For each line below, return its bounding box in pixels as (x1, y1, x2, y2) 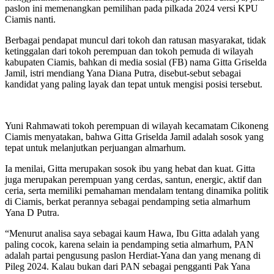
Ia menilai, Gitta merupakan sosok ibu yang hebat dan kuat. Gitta (5, 163, 255, 174)
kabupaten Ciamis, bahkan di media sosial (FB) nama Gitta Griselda (5, 56, 267, 67)
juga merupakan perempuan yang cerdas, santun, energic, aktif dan (5, 174, 262, 185)
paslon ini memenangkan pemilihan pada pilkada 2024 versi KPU (5, 2, 258, 13)
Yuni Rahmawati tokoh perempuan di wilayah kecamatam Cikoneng (5, 120, 268, 131)
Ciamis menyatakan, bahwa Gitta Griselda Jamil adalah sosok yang (5, 131, 264, 142)
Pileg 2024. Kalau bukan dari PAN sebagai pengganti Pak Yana (5, 261, 250, 272)
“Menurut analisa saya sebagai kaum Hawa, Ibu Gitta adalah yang (5, 228, 259, 239)
